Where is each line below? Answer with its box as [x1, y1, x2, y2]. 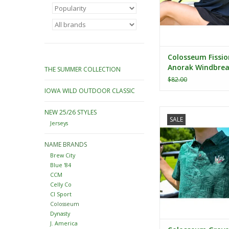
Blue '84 [50, 161, 71, 169]
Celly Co [50, 180, 72, 189]
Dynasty [50, 210, 70, 218]
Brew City [50, 151, 75, 159]
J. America [50, 219, 78, 227]
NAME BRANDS [44, 140, 87, 149]
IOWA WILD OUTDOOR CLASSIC [44, 86, 135, 95]
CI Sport [50, 190, 72, 198]
